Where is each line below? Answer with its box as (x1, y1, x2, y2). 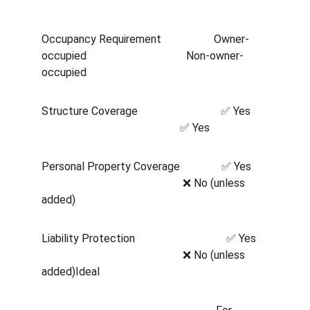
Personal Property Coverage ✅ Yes (42, 160, 268, 173)
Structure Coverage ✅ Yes (42, 104, 267, 118)
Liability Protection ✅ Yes (42, 232, 267, 245)
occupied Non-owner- (42, 49, 244, 62)
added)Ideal (42, 265, 105, 278)
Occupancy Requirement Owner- (42, 33, 249, 46)
